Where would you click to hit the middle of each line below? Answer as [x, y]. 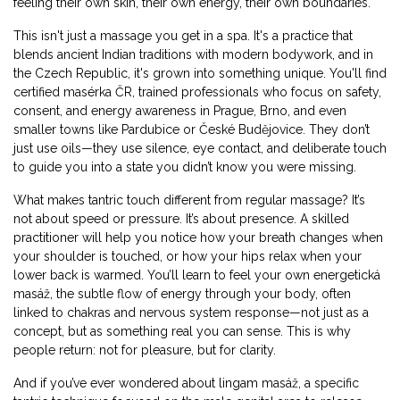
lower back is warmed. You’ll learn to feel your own [163, 275]
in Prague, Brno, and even [271, 111]
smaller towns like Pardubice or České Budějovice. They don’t [192, 129]
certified [38, 92]
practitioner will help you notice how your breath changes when [198, 237]
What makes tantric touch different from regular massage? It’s [189, 200]
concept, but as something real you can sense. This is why [182, 331]
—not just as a [329, 312]
